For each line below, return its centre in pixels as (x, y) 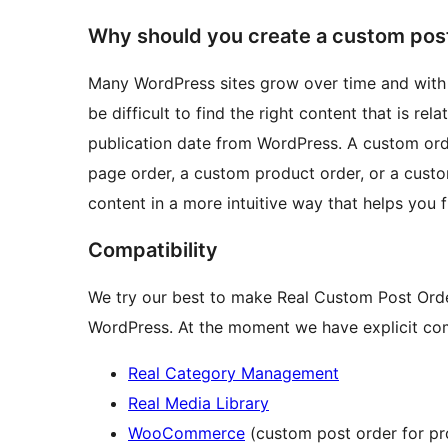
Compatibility (153, 250)
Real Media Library (198, 403)
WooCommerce (186, 433)
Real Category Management (233, 373)
